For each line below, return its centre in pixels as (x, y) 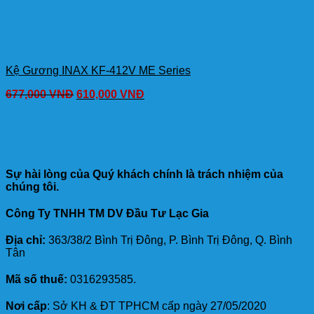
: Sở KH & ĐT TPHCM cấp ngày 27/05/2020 (157, 306)
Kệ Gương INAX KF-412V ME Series (98, 71)
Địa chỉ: (26, 240)
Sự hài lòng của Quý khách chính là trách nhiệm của (144, 175)
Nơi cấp (26, 306)
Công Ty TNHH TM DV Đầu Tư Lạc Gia (107, 214)
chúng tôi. (32, 187)
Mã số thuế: (36, 280)
